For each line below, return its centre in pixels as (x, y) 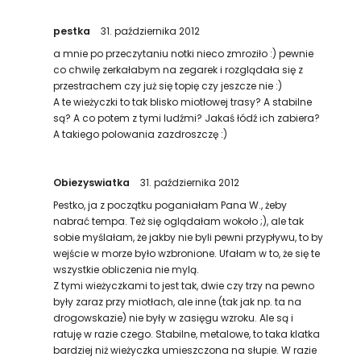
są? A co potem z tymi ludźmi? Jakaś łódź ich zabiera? (187, 118)
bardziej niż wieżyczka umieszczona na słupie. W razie (185, 350)
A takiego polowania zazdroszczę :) (141, 134)
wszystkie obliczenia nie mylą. (127, 270)
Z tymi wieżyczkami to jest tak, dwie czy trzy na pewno (184, 286)
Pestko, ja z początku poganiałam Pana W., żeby (170, 205)
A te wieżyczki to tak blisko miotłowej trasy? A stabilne (183, 102)
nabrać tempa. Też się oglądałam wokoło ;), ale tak (179, 221)
